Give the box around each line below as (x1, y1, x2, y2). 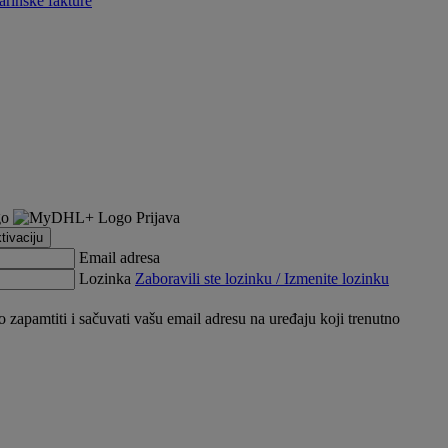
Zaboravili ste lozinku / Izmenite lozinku (135, 270, 389, 287)
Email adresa (79, 249, 160, 266)
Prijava (136, 209, 180, 226)
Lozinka (79, 270, 135, 287)
